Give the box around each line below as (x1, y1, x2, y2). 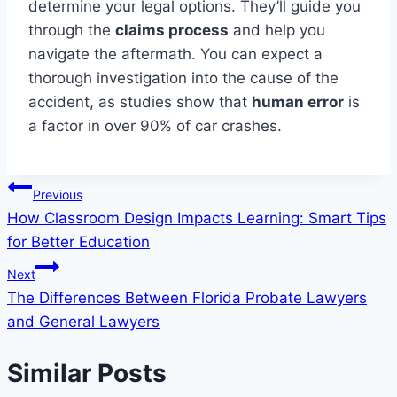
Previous (33, 187, 82, 203)
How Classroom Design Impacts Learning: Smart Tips (7, 209, 386, 228)
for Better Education (7, 233, 150, 252)
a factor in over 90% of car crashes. (28, 117, 282, 136)
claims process (115, 21, 229, 40)
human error (252, 93, 344, 112)
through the (28, 21, 115, 40)
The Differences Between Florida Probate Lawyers (7, 289, 367, 307)
